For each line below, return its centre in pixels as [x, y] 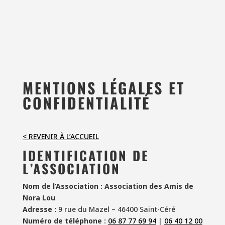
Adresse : [39, 209]
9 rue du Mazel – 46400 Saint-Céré [116, 209]
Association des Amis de [149, 186]
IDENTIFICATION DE [86, 155]
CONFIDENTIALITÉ [86, 103]
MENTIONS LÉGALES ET [103, 88]
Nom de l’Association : [62, 186]
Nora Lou [39, 198]
